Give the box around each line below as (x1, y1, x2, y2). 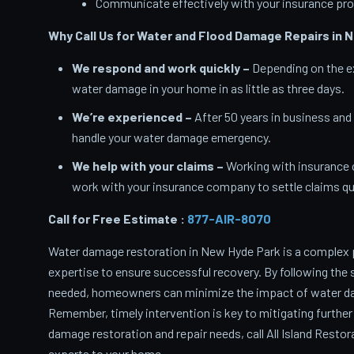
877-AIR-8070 (186, 211, 271, 227)
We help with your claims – (71, 158, 224, 174)
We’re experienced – (71, 109, 192, 125)
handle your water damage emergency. (71, 130, 271, 145)
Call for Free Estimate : (47, 211, 187, 227)
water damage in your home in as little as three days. (71, 81, 345, 96)
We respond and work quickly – (71, 60, 250, 76)
